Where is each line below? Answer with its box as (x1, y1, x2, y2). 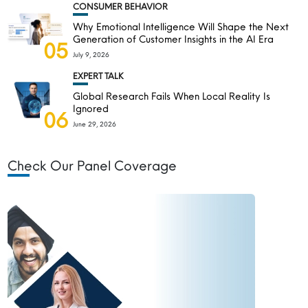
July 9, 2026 (73, 50, 110, 59)
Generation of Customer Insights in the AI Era (73, 32, 277, 45)
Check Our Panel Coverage (8, 157, 177, 174)
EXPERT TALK (73, 70, 124, 81)
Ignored (73, 102, 112, 115)
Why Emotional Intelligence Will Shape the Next (73, 20, 289, 33)
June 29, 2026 (73, 120, 117, 129)
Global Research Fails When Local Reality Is (73, 89, 271, 102)
